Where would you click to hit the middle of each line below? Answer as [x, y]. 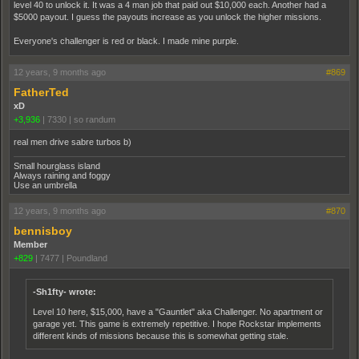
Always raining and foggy [62, 175]
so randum [95, 119]
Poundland [87, 258]
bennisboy [43, 230]
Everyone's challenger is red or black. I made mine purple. [126, 40]
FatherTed [41, 92]
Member [30, 244]
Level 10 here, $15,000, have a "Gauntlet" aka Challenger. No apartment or [178, 311]
